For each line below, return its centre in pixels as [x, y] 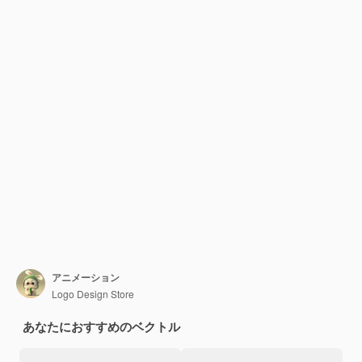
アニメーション [86, 277]
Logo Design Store [93, 293]
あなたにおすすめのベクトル [101, 326]
